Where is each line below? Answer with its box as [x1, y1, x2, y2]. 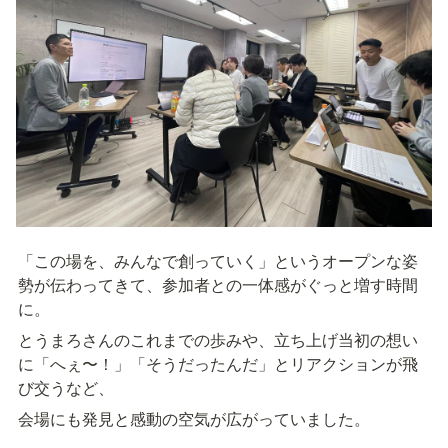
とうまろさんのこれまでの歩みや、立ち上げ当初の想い [18, 328, 418, 352]
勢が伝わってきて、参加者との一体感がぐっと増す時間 [18, 273, 418, 297]
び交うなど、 [18, 376, 114, 400]
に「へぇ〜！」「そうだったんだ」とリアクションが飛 [18, 352, 418, 376]
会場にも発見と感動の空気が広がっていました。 [18, 407, 370, 431]
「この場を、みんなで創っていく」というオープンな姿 [18, 249, 418, 273]
